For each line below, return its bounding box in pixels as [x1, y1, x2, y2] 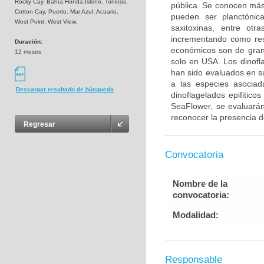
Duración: [15, 38, 42, 45]
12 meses [15, 48, 41, 55]
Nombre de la [173, 179, 227, 189]
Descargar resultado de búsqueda [16, 86, 114, 93]
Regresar [24, 120, 55, 129]
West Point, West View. [15, 18, 77, 25]
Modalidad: [173, 210, 219, 220]
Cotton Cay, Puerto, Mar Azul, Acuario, [15, 8, 118, 15]
